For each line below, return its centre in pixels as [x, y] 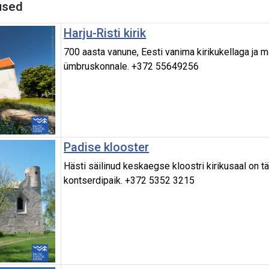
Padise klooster [107, 147]
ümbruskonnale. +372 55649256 [131, 67]
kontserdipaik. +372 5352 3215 [129, 181]
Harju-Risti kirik [105, 33]
